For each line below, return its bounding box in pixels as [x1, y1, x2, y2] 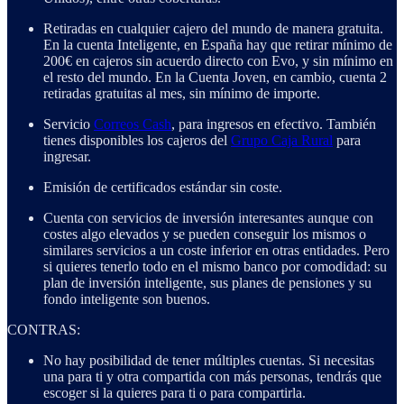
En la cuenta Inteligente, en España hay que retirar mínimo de [43, 37, 392, 53]
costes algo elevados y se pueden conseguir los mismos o [43, 226, 366, 243]
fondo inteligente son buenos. [43, 291, 210, 308]
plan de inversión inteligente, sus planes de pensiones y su [43, 275, 372, 291]
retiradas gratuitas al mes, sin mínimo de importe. [43, 86, 320, 102]
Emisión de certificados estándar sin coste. [43, 179, 282, 196]
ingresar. [43, 149, 91, 165]
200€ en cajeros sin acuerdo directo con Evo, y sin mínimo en [43, 53, 393, 69]
